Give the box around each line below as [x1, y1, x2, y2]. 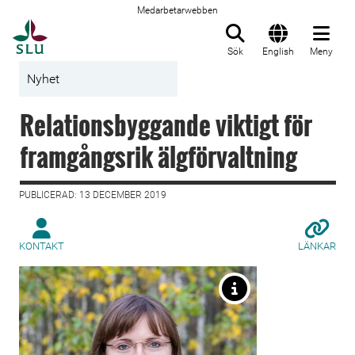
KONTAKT [19, 240, 64, 252]
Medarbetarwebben [137, 5, 218, 16]
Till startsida [47, 20, 127, 36]
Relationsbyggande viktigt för [20, 106, 312, 143]
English [262, 46, 294, 57]
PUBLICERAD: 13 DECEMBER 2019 [19, 189, 166, 200]
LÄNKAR [298, 240, 336, 252]
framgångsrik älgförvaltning [20, 138, 297, 175]
